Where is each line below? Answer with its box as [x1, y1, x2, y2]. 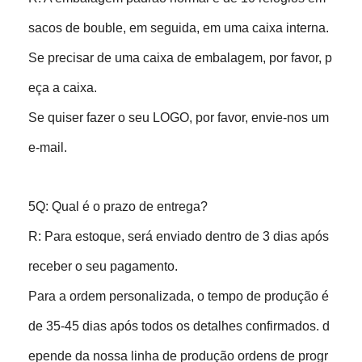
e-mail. [28, 140, 68, 154]
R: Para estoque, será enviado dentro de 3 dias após [28, 229, 330, 243]
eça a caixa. [28, 80, 98, 95]
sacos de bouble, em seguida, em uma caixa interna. [28, 20, 330, 35]
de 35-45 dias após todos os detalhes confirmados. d [28, 318, 330, 333]
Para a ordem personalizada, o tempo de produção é [28, 288, 330, 303]
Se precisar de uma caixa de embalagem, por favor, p [28, 50, 333, 65]
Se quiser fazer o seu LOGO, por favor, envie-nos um [28, 110, 330, 124]
